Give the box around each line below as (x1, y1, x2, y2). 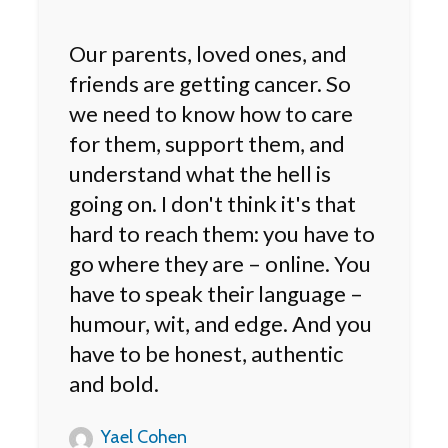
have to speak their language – (69, 279, 363, 307)
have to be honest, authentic (69, 339, 343, 367)
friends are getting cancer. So (69, 69, 351, 97)
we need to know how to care (69, 99, 353, 127)
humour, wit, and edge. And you (69, 309, 372, 337)
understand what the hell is (69, 159, 331, 187)
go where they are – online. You (69, 249, 371, 277)
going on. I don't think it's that (69, 189, 356, 217)
